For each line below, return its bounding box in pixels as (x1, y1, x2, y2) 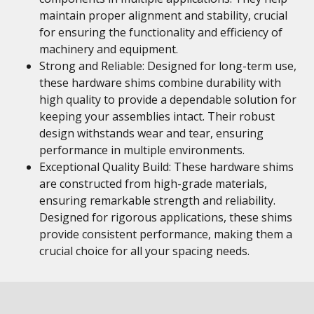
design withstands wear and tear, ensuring (39, 125, 264, 141)
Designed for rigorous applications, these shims (39, 210, 292, 225)
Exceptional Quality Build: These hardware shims (39, 159, 294, 175)
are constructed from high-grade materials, (39, 176, 267, 191)
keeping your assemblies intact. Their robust (39, 109, 275, 124)
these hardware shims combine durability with (39, 75, 281, 90)
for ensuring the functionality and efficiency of (39, 25, 282, 40)
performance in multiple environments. (39, 142, 245, 158)
